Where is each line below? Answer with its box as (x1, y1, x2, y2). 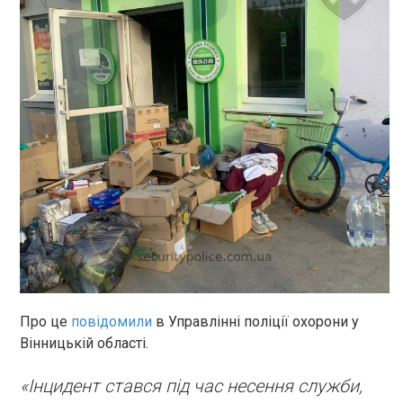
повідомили (71, 313, 152, 331)
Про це (20, 313, 71, 331)
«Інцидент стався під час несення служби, (20, 375, 363, 398)
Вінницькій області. (20, 335, 148, 353)
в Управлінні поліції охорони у (152, 313, 359, 331)
